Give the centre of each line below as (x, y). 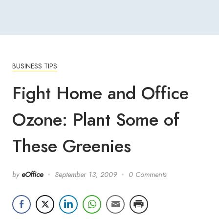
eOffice (32, 174)
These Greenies (72, 146)
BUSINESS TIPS (35, 66)
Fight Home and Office (100, 93)
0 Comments (148, 174)
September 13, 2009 (86, 174)
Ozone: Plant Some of (96, 120)
